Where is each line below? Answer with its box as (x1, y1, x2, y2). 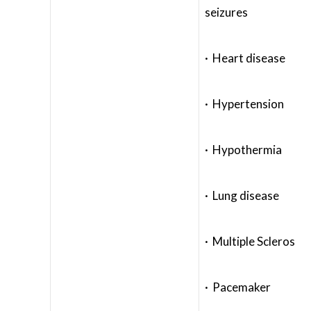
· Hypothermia (205, 142, 282, 157)
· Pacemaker (205, 280, 271, 294)
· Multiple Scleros (205, 234, 295, 249)
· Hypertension (205, 96, 284, 111)
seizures (205, 5, 248, 19)
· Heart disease (205, 51, 285, 65)
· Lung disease (205, 188, 279, 203)
